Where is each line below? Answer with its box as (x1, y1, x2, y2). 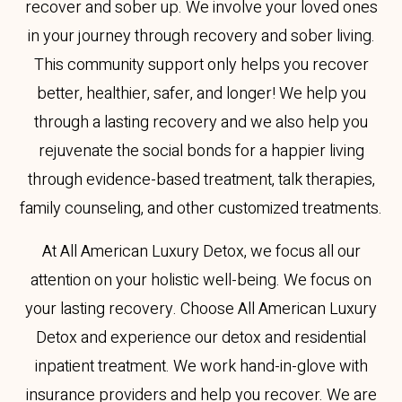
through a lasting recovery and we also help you (34, 110, 368, 135)
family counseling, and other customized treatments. (20, 197, 382, 221)
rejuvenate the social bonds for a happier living (38, 139, 364, 163)
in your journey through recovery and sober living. (27, 24, 375, 48)
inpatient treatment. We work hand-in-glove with (34, 354, 368, 379)
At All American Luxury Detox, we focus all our (41, 240, 361, 264)
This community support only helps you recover (33, 53, 369, 77)
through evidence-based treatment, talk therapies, (27, 168, 375, 192)
